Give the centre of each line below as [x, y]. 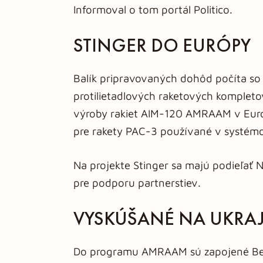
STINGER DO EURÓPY [162, 45]
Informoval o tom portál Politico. [153, 9]
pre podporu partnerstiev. [137, 183]
